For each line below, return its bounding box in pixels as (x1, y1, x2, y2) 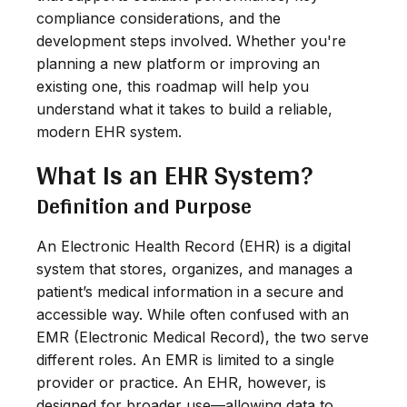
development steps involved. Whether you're (36, 31, 346, 50)
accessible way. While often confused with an (36, 304, 349, 323)
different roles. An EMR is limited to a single (36, 350, 334, 369)
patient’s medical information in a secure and (36, 282, 343, 301)
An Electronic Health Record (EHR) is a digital (36, 236, 351, 255)
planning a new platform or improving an (36, 54, 320, 73)
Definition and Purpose (36, 185, 252, 225)
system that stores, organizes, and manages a (36, 259, 352, 278)
